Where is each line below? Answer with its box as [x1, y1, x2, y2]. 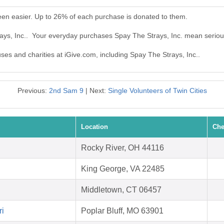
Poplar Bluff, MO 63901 [81, 206, 163, 215]
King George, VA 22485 [81, 164, 164, 173]
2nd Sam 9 [48, 86, 83, 95]
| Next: [83, 86, 108, 95]
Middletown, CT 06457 [81, 185, 161, 194]
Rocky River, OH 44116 [81, 143, 164, 152]
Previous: [17, 86, 49, 95]
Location [81, 123, 108, 131]
